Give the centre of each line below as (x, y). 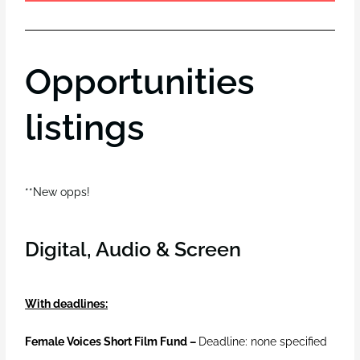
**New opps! (58, 192)
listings (85, 128)
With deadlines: (67, 304)
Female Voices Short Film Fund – (111, 342)
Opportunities (140, 82)
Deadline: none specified (263, 342)
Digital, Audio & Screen (133, 250)
